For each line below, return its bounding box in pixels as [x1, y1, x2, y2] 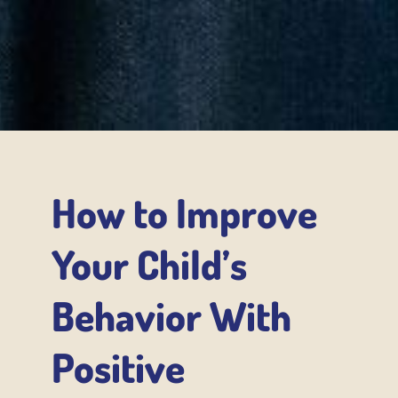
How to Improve [52, 187, 318, 238]
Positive [52, 341, 186, 393]
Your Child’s [52, 238, 248, 290]
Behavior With [52, 290, 292, 341]
